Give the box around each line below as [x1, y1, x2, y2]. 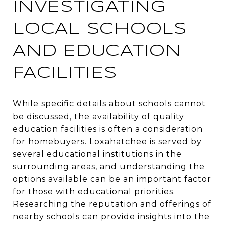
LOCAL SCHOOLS [13, 21, 187, 37]
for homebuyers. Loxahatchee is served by [13, 136, 202, 146]
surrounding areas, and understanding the [13, 161, 205, 171]
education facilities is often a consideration [13, 124, 203, 134]
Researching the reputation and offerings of [13, 199, 211, 209]
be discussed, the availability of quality [13, 111, 184, 121]
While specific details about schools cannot [13, 98, 206, 108]
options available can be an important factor [13, 174, 211, 184]
